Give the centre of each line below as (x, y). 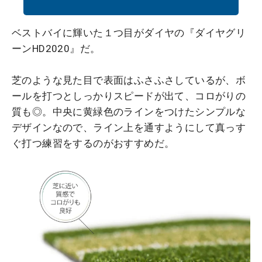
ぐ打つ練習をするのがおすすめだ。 (93, 144)
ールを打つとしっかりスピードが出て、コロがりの (129, 96)
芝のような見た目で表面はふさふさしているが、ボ (129, 80)
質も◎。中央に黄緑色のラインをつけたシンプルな (129, 112)
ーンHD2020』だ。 (56, 49)
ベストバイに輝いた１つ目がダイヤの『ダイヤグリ (129, 33)
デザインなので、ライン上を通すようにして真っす (129, 128)
